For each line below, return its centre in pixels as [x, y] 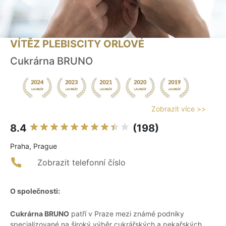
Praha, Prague [34, 146]
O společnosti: [35, 191]
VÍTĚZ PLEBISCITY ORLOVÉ [77, 44]
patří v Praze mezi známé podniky [127, 214]
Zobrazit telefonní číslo [81, 163]
